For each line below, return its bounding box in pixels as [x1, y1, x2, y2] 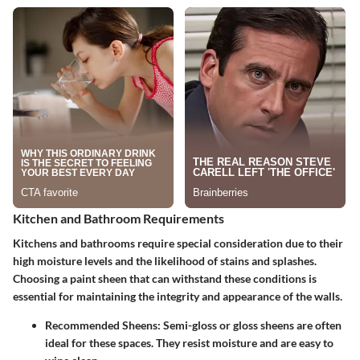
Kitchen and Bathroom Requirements [13, 210, 224, 226]
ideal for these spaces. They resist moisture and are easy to [45, 335, 333, 350]
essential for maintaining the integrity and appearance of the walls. [13, 288, 342, 303]
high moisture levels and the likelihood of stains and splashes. [13, 253, 317, 268]
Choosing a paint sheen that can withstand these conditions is [13, 271, 317, 285]
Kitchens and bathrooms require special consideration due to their [13, 235, 343, 250]
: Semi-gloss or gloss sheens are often [157, 317, 342, 332]
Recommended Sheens [45, 317, 157, 332]
